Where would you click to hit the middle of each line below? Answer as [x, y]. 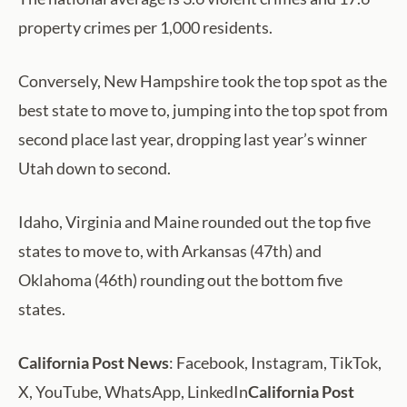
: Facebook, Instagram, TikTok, [275, 363]
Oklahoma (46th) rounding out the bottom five [180, 280]
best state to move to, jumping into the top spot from [203, 110]
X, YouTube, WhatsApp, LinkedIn [133, 392]
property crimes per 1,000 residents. [145, 28]
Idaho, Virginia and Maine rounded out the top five [194, 222]
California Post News [94, 363]
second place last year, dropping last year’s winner [193, 139]
